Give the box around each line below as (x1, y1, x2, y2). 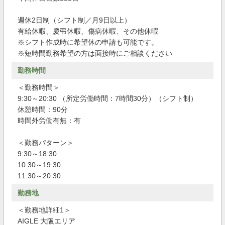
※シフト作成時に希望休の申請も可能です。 (18, 38, 158, 46)
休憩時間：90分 (18, 105, 68, 114)
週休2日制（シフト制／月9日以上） (18, 16, 131, 24)
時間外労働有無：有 (18, 117, 81, 125)
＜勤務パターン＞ (18, 139, 74, 147)
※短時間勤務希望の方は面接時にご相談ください (18, 49, 172, 57)
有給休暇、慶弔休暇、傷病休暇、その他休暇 (18, 27, 158, 35)
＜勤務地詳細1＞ (18, 206, 71, 214)
